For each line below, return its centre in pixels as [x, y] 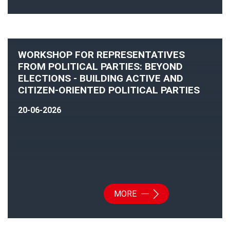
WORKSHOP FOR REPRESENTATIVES [101, 55]
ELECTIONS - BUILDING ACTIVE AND [101, 79]
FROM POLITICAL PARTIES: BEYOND [100, 67]
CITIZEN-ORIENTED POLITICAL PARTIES [109, 90]
